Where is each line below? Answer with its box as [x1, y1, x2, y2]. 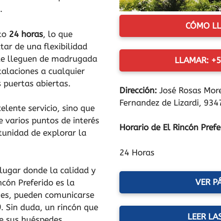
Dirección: [119, 85, 160, 95]
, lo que [43, 29, 73, 39]
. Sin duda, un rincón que [1, 202, 98, 212]
